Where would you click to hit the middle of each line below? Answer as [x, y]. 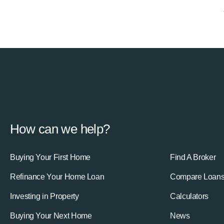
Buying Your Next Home [51, 216]
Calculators [189, 196]
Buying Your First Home [50, 157]
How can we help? [60, 129]
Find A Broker [193, 157]
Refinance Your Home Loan [57, 177]
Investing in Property [44, 196]
